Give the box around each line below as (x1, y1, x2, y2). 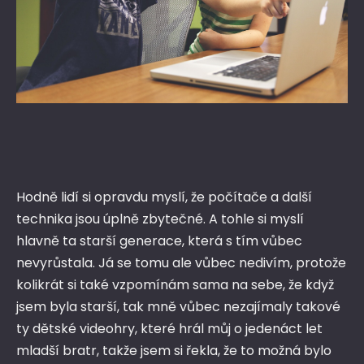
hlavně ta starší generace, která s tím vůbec (16, 232, 302, 251)
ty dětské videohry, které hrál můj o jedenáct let (16, 319, 323, 339)
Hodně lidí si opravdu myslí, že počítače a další (16, 188, 312, 207)
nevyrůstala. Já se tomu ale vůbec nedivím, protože (16, 253, 346, 273)
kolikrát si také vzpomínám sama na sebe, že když (16, 275, 334, 295)
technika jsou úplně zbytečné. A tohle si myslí (16, 210, 304, 229)
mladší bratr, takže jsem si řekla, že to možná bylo (16, 341, 331, 361)
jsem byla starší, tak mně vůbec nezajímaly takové (16, 297, 340, 317)
